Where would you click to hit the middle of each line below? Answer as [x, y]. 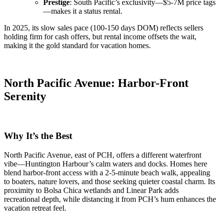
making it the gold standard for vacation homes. [77, 45]
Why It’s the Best [38, 136]
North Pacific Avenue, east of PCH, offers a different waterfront [103, 155]
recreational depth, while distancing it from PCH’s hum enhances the [110, 199]
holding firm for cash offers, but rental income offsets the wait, [100, 36]
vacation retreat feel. [35, 208]
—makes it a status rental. [83, 11]
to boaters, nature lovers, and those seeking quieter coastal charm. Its [110, 182]
